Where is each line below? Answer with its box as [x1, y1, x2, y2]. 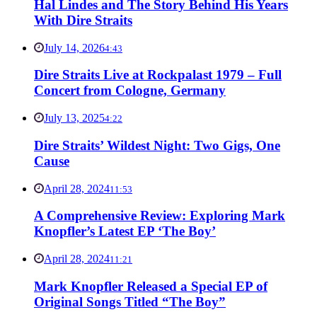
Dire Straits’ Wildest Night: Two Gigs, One [34, 137, 280, 153]
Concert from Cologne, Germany [34, 83, 226, 98]
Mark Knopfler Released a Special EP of [34, 278, 267, 294]
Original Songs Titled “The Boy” [34, 294, 226, 309]
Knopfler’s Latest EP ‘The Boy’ [34, 224, 216, 239]
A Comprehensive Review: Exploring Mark [34, 208, 285, 224]
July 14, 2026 [44, 41, 105, 54]
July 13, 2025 [44, 112, 105, 125]
